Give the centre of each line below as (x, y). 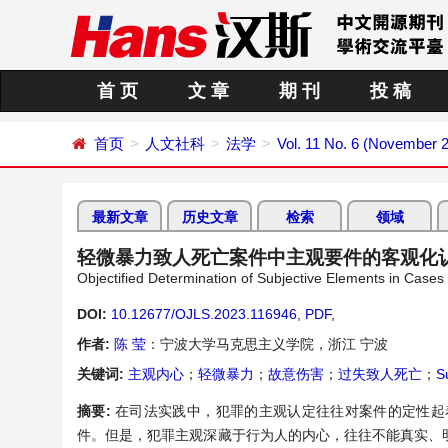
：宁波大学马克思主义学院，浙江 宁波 (267, 344)
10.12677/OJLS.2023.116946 (204, 314)
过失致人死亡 (380, 374)
